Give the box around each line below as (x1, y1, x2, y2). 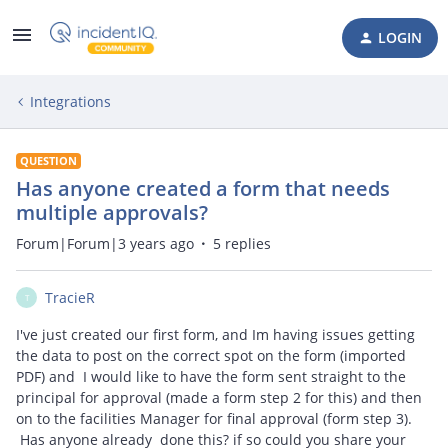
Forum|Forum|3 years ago (16, 234, 194, 253)
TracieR (45, 288, 95, 307)
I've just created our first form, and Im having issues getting (16, 325, 415, 344)
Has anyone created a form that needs (16, 175, 390, 202)
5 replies (213, 234, 271, 253)
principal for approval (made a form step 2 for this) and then (16, 388, 422, 407)
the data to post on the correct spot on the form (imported (16, 346, 406, 365)
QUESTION (20, 153, 77, 168)
